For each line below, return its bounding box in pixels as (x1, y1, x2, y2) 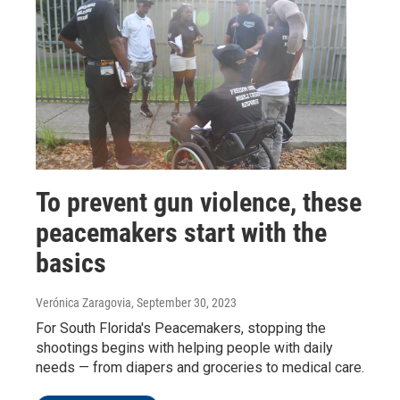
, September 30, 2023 (131, 295, 237, 310)
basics (36, 246, 106, 279)
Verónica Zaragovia (36, 295, 131, 310)
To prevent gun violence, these (36, 186, 362, 218)
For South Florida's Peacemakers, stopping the (36, 319, 326, 337)
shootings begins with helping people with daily (36, 338, 333, 356)
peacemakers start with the (36, 216, 327, 248)
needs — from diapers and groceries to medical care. (36, 358, 364, 376)
